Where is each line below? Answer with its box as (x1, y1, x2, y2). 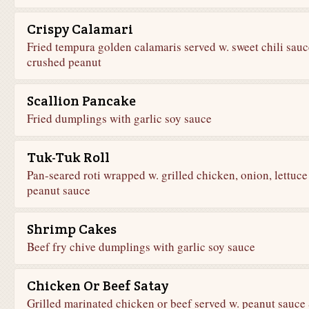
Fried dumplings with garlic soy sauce (26, 110, 212, 126)
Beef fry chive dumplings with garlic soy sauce (26, 239, 255, 255)
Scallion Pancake (26, 92, 136, 110)
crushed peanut (26, 54, 101, 70)
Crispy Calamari (26, 20, 133, 38)
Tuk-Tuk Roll (26, 148, 110, 166)
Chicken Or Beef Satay (26, 277, 168, 295)
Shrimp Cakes (26, 220, 117, 238)
